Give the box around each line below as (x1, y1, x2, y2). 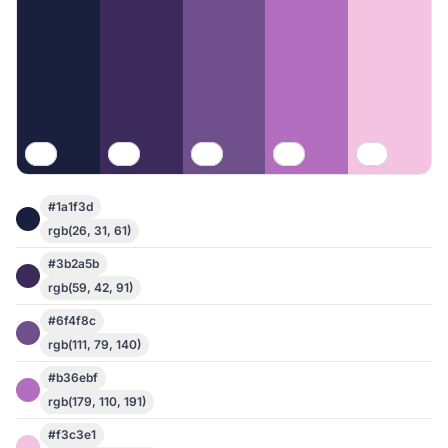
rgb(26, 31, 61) (48, 223, 131, 238)
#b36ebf (48, 370, 98, 385)
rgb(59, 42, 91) (48, 280, 133, 295)
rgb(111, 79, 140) (48, 337, 141, 352)
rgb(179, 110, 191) (48, 394, 146, 409)
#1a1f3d (48, 199, 93, 214)
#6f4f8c (48, 313, 96, 328)
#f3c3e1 (48, 427, 96, 442)
